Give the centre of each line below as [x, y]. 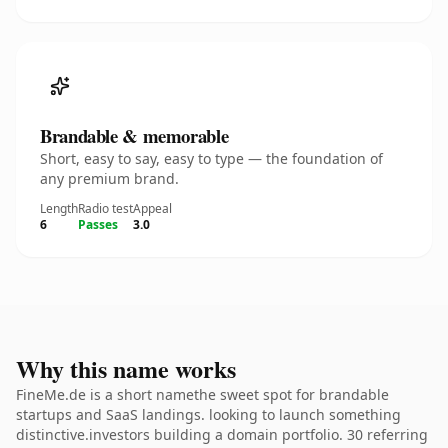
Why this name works [126, 368]
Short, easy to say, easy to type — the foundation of [211, 158]
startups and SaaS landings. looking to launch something [208, 414]
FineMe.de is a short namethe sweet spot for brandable [202, 394]
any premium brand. [109, 178]
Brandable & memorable [134, 135]
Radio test [105, 208]
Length [59, 208]
